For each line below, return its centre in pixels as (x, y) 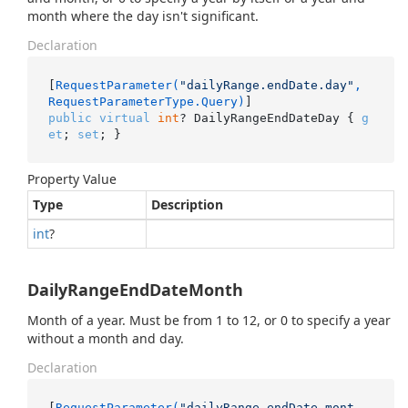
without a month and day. (106, 338)
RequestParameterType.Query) (146, 101)
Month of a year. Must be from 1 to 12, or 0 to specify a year (209, 320)
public (70, 117)
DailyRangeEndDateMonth (135, 290)
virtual (124, 117)
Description (187, 204)
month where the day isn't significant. (143, 16)
